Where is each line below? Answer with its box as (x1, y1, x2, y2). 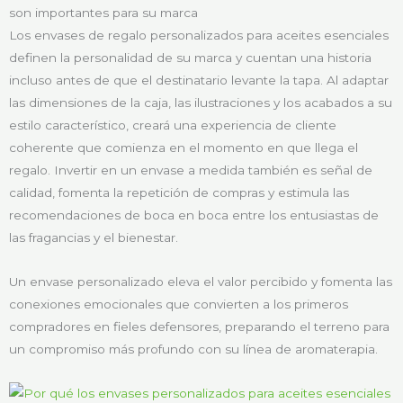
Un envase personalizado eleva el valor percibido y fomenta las (9, 273, 392, 289)
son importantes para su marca (9, 4, 198, 20)
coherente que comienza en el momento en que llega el (9, 139, 358, 155)
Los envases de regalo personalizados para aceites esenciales (9, 27, 389, 42)
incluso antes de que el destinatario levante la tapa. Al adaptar (9, 72, 389, 87)
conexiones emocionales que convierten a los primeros (9, 296, 348, 311)
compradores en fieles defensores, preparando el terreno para (9, 318, 390, 334)
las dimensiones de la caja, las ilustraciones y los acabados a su (9, 94, 392, 110)
